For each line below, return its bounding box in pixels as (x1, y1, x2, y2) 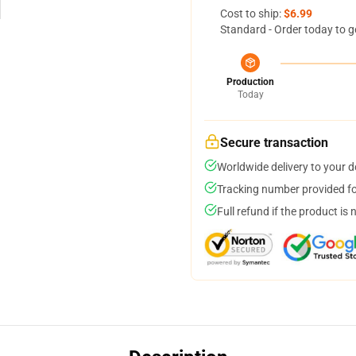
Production (226, 76, 274, 87)
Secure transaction (220, 135, 328, 150)
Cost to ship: (220, 7, 284, 20)
